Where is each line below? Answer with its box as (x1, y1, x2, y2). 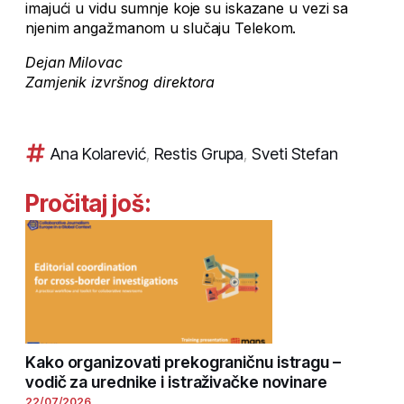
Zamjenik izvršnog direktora (25, 73, 216, 92)
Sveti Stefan (252, 144, 338, 164)
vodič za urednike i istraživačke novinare (25, 372, 327, 392)
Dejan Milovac (25, 53, 123, 72)
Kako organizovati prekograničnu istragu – (25, 353, 341, 372)
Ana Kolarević (50, 144, 146, 164)
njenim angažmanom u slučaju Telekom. (25, 19, 297, 38)
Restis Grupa (153, 144, 244, 164)
